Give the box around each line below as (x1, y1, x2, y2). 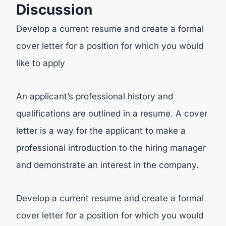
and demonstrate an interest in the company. (16, 160, 199, 170)
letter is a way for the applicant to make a (16, 126, 186, 136)
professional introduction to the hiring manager (16, 143, 206, 153)
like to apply (16, 58, 65, 68)
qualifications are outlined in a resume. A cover (16, 108, 207, 119)
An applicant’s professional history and (16, 91, 173, 101)
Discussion (16, 1, 92, 18)
